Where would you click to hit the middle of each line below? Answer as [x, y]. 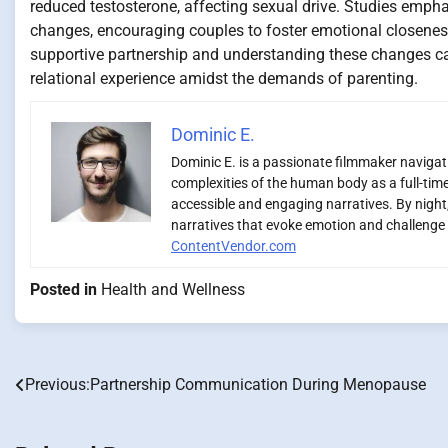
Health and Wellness [173, 290]
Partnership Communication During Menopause [258, 385]
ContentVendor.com [233, 246]
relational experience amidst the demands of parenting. [224, 79]
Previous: [57, 385]
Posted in [65, 290]
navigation [70, 426]
